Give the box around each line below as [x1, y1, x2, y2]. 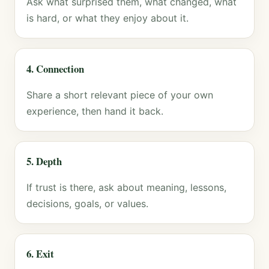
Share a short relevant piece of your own [26, 88, 214, 101]
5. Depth [26, 153, 62, 169]
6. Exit [26, 246, 55, 262]
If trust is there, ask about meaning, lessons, [26, 181, 227, 193]
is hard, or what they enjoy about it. [26, 12, 189, 25]
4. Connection [26, 61, 85, 76]
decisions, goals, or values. [26, 197, 149, 210]
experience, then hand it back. [26, 104, 164, 117]
